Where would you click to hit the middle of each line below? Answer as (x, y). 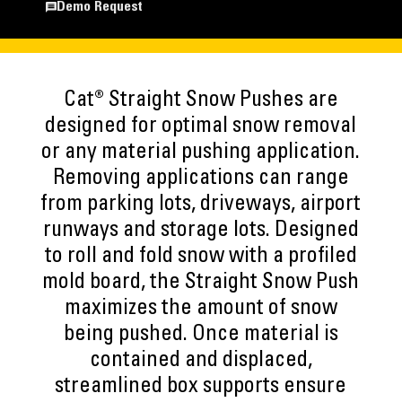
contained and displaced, (201, 362)
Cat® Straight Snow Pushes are (201, 101)
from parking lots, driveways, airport (201, 205)
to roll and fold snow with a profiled (201, 258)
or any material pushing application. (201, 153)
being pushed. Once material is (201, 336)
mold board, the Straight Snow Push (201, 284)
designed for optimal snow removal (201, 127)
